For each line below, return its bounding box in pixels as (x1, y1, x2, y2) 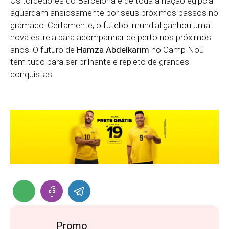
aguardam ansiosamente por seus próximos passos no (10, 7, 218, 18)
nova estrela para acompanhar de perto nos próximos (10, 32, 211, 42)
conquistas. (10, 68, 54, 79)
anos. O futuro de (10, 44, 77, 55)
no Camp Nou (149, 44, 204, 55)
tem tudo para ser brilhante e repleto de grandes (10, 56, 189, 67)
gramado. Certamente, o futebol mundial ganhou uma (10, 19, 210, 30)
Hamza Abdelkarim (77, 44, 149, 55)
